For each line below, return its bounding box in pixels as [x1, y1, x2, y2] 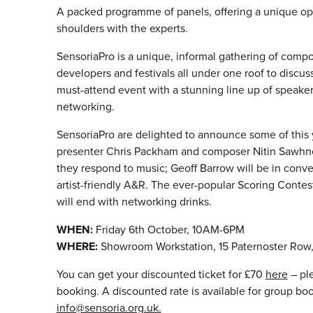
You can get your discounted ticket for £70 [56, 266, 265, 283]
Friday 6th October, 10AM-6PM [92, 221, 245, 238]
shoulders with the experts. [56, 20, 188, 37]
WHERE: [56, 238, 98, 255]
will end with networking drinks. [56, 194, 212, 210]
